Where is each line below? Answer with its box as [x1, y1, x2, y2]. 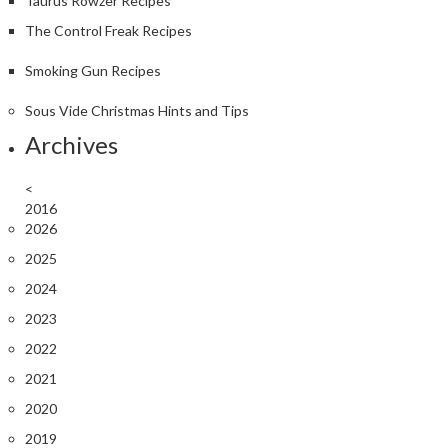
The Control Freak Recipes [25, 21, 192, 39]
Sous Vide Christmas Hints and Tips [25, 101, 249, 119]
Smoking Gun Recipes [25, 61, 161, 79]
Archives [25, 129, 118, 159]
